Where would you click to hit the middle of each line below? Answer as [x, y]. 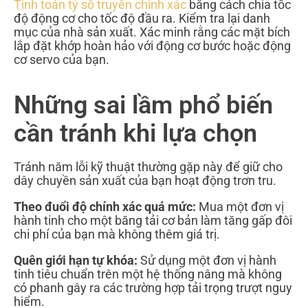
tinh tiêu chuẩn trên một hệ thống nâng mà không [148, 274]
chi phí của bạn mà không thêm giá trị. [117, 234]
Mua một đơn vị [240, 207]
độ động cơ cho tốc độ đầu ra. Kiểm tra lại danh [142, 19]
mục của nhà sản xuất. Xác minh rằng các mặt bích [152, 32]
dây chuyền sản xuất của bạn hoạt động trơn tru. [145, 181]
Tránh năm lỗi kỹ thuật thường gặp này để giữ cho [148, 167]
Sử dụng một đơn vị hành [207, 261]
